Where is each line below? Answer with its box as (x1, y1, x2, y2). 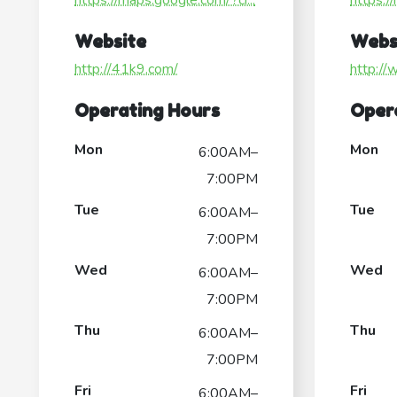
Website (74, 31, 146, 53)
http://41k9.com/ (74, 59, 178, 80)
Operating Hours (74, 100, 220, 122)
